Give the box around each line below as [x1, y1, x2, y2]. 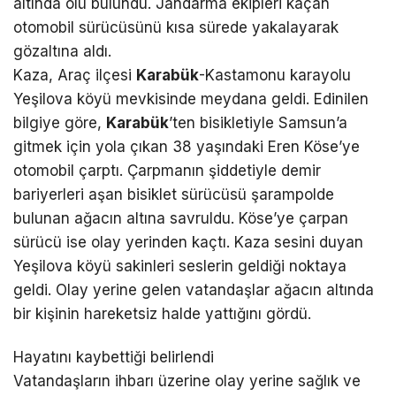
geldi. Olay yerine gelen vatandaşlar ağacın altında [13, 280, 374, 299]
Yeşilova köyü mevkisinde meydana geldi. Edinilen [13, 89, 369, 108]
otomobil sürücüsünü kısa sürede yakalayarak [13, 18, 339, 36]
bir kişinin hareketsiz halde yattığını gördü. [13, 304, 311, 323]
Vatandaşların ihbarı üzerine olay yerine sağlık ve [13, 371, 361, 390]
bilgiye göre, [13, 113, 106, 132]
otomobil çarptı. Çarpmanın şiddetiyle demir [13, 161, 321, 179]
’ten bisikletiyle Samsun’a [169, 113, 347, 132]
